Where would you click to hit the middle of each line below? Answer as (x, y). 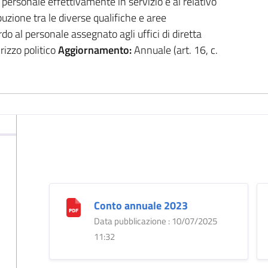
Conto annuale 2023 (141, 205)
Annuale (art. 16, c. (174, 50)
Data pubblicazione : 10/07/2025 (155, 221)
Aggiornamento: (95, 50)
